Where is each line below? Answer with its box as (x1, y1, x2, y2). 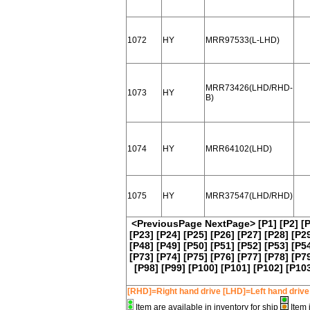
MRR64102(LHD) (206, 144, 272, 154)
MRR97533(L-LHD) (206, 35, 280, 45)
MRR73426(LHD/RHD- (206, 83, 293, 93)
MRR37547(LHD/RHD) (206, 191, 293, 201)
